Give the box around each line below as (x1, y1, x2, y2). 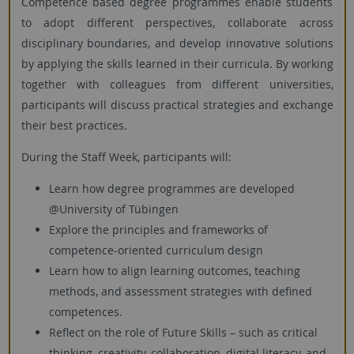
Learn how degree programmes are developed (48, 180, 295, 196)
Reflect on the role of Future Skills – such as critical (48, 324, 318, 340)
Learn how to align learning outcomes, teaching (48, 262, 300, 278)
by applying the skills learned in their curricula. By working (21, 55, 333, 71)
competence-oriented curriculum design (48, 242, 263, 258)
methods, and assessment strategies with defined (48, 283, 312, 299)
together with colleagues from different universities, (21, 76, 333, 92)
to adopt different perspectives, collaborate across (21, 14, 333, 30)
